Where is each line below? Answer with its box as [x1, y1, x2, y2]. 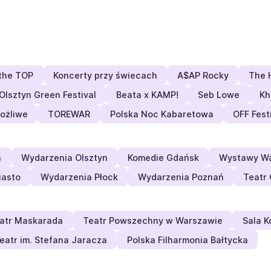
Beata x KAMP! [116, 89, 178, 100]
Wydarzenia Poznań [137, 171, 224, 182]
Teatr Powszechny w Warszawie [82, 215, 223, 226]
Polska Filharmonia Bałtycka [126, 234, 248, 245]
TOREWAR [47, 108, 90, 119]
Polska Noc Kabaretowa [109, 108, 214, 119]
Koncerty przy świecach [53, 70, 157, 80]
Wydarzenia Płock [40, 171, 118, 182]
